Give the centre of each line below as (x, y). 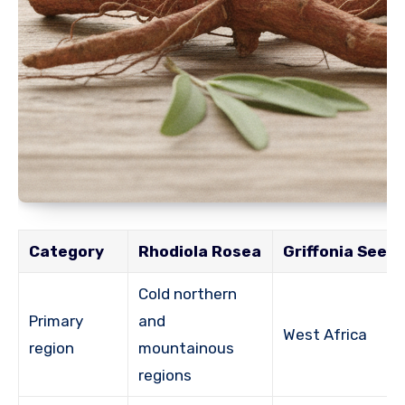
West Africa (325, 335)
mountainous (187, 348)
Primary (57, 321)
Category (67, 252)
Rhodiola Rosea (200, 252)
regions (165, 376)
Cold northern (188, 294)
